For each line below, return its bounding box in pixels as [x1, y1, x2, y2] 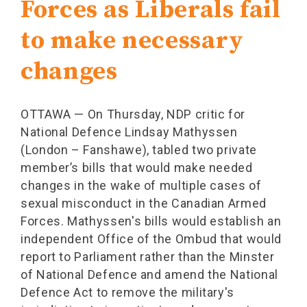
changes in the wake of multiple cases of [21, 178, 262, 193]
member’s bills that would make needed [21, 160, 253, 175]
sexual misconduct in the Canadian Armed [21, 196, 267, 210]
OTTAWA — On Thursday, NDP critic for [21, 107, 246, 121]
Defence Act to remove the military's [21, 285, 235, 299]
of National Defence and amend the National [21, 267, 278, 282]
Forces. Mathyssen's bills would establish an [21, 214, 282, 228]
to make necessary [21, 25, 244, 56]
